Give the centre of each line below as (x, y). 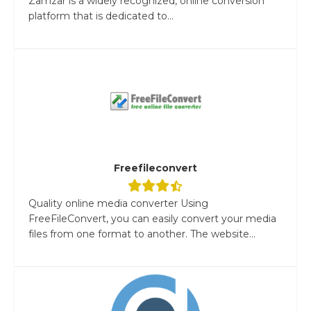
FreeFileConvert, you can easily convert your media (152, 218)
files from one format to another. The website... (142, 234)
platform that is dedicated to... (101, 16)
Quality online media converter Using (118, 203)
